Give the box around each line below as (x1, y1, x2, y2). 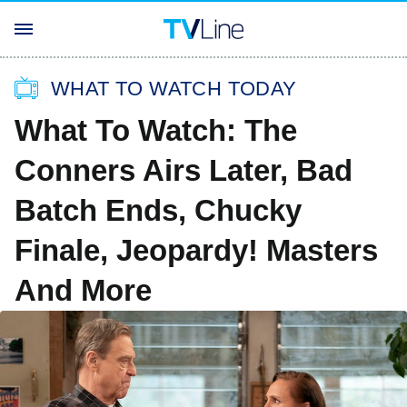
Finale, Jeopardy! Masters (15, 233, 378, 267)
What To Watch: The (15, 114, 297, 147)
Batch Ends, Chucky (15, 194, 302, 227)
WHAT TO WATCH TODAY (51, 77, 297, 100)
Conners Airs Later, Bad (15, 154, 352, 187)
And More (15, 273, 152, 307)
